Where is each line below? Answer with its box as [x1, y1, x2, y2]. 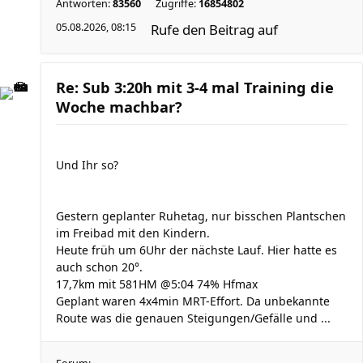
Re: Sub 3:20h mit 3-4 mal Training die [56, 78, 334, 97]
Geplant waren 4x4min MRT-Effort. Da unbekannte [56, 293, 330, 309]
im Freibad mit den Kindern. [56, 225, 210, 241]
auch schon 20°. [56, 259, 143, 275]
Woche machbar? [56, 97, 182, 117]
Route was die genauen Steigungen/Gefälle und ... [56, 310, 331, 326]
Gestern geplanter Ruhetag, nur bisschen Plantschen [56, 208, 346, 224]
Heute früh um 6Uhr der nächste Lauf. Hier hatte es [56, 242, 337, 258]
